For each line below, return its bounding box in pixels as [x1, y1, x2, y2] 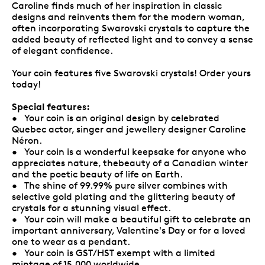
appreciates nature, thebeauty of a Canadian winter [12, 157, 248, 169]
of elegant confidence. [12, 44, 113, 56]
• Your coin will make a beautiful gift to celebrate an [12, 213, 251, 225]
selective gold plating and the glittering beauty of [12, 190, 235, 202]
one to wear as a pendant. [12, 235, 130, 247]
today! [12, 78, 41, 90]
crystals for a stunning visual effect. [12, 202, 171, 214]
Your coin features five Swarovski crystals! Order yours [12, 67, 251, 79]
